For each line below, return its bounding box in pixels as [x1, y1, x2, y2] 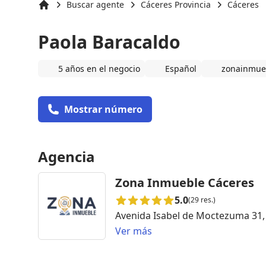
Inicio [37, 10, 59, 22]
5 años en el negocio [58, 62, 140, 74]
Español [165, 62, 197, 74]
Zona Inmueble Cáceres [115, 174, 254, 191]
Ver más [115, 224, 152, 237]
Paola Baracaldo [38, 29, 180, 54]
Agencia [38, 146, 95, 166]
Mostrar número [64, 102, 142, 116]
